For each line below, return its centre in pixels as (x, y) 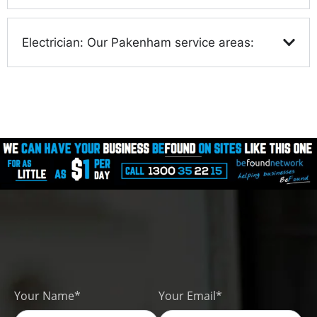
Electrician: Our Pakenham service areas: (138, 43)
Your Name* (47, 296)
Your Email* (190, 296)
